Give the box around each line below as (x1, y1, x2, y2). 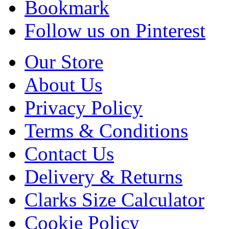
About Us (25, 73, 102, 96)
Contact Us (25, 142, 114, 165)
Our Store (25, 50, 103, 73)
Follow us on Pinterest (25, 19, 205, 41)
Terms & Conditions (25, 119, 188, 142)
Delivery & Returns (25, 165, 182, 188)
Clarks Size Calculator (25, 188, 204, 211)
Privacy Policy (25, 96, 143, 119)
